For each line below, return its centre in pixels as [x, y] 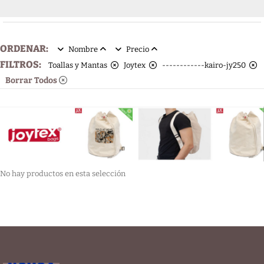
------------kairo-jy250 [206, 65]
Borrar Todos [31, 81]
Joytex [136, 65]
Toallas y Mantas [80, 65]
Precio [138, 49]
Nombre [83, 49]
